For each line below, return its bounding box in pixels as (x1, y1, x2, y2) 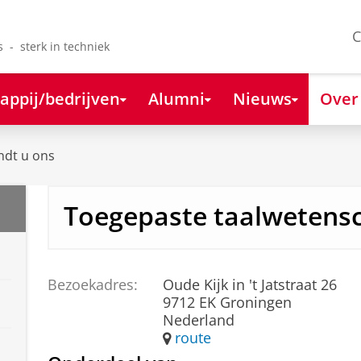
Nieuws (232, 86, 292, 110)
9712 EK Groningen (163, 292, 293, 312)
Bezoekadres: (47, 274, 138, 294)
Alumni (147, 86, 205, 110)
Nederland (163, 309, 235, 330)
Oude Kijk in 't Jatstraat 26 (163, 274, 338, 294)
